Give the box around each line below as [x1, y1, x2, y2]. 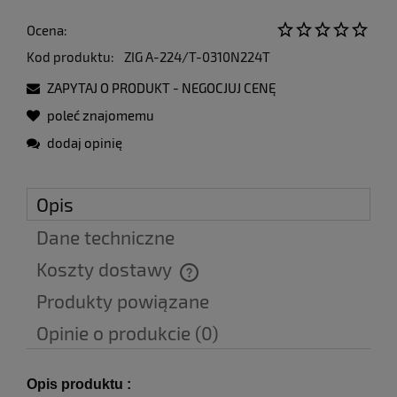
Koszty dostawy [36, 258, 176, 281]
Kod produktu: [27, 49, 114, 66]
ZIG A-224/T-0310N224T [123, 49, 270, 66]
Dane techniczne [36, 226, 175, 249]
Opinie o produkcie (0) [36, 322, 219, 345]
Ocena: [27, 22, 67, 39]
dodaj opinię [46, 135, 122, 152]
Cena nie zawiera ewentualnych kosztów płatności [44, 272, 310, 287]
